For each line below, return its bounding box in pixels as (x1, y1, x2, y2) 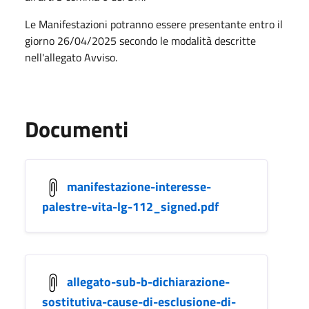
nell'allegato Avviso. (25, 49, 117, 66)
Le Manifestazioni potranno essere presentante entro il (25, 16, 283, 32)
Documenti (25, 112, 128, 146)
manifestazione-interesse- (67, 177, 211, 196)
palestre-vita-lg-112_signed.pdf (42, 197, 219, 216)
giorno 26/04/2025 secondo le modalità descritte (25, 32, 256, 49)
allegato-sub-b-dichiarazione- (67, 272, 230, 291)
